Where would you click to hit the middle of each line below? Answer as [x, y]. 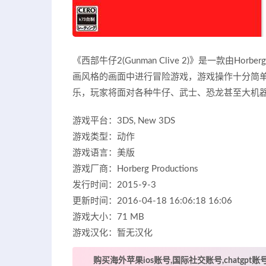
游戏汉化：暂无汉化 [113, 233]
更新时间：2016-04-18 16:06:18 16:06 [152, 201]
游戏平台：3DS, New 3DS [124, 121]
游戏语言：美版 [104, 153]
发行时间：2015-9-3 [114, 185]
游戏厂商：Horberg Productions [135, 169]
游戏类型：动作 [104, 137]
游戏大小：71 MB [108, 217]
